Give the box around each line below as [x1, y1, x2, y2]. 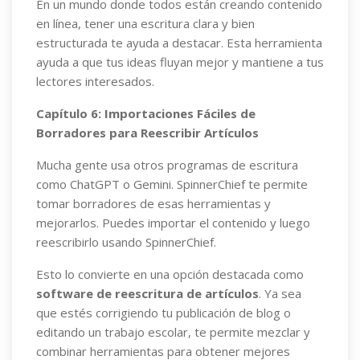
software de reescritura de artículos [36, 285, 259, 301]
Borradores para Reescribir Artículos [36, 125, 259, 141]
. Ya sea [259, 285, 301, 301]
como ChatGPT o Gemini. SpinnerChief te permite [36, 176, 308, 192]
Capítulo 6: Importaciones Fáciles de [36, 105, 256, 121]
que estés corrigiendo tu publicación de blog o [36, 305, 291, 321]
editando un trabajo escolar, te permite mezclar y [36, 324, 310, 340]
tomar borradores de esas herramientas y [36, 195, 271, 211]
